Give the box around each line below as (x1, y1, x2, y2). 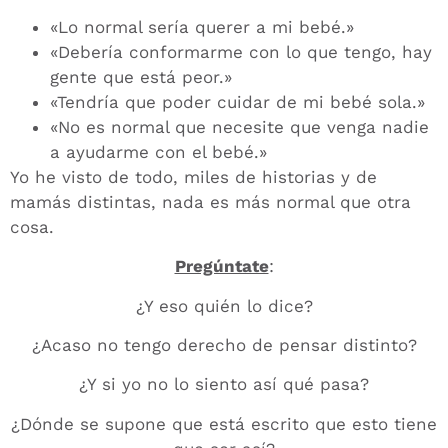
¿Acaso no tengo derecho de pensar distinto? (31, 334, 417, 355)
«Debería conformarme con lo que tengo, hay (50, 41, 432, 62)
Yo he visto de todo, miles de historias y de (10, 166, 377, 187)
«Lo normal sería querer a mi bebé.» (50, 16, 354, 37)
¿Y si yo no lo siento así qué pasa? (79, 374, 369, 395)
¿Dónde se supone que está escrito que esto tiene (11, 413, 437, 434)
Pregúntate (174, 256, 269, 277)
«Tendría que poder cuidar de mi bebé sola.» (50, 91, 425, 112)
